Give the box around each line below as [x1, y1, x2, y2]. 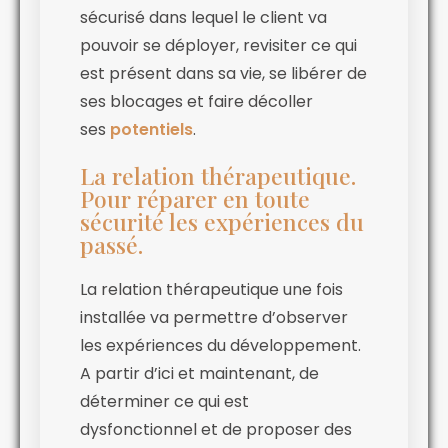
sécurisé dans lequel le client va [80, 5, 327, 29]
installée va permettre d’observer [80, 305, 348, 329]
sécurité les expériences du [80, 205, 364, 237]
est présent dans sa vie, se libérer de [80, 61, 367, 85]
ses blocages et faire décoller [80, 89, 313, 113]
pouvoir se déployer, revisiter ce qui [80, 33, 357, 57]
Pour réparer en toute [80, 182, 310, 214]
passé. [80, 228, 143, 260]
